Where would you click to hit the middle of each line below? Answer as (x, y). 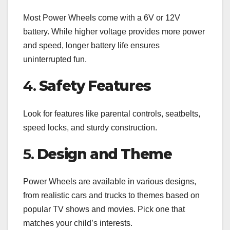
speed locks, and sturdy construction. (90, 127)
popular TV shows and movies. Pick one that (104, 209)
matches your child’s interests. (78, 223)
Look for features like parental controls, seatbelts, (112, 113)
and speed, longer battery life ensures (91, 46)
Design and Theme (104, 154)
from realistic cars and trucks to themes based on (111, 196)
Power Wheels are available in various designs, (110, 182)
